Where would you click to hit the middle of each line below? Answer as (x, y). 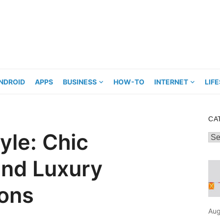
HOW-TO (129, 82)
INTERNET (171, 82)
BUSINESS (80, 82)
